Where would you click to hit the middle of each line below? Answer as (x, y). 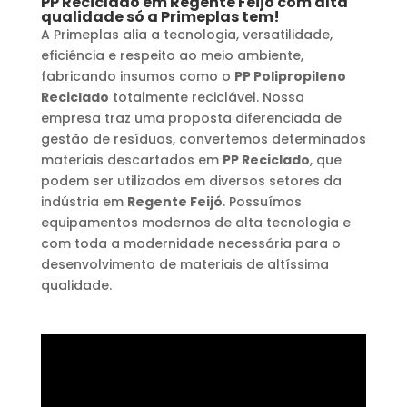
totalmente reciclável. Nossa (206, 98)
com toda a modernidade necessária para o (190, 244)
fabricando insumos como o (137, 77)
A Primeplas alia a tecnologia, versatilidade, (186, 35)
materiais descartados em (131, 160)
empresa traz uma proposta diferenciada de (191, 119)
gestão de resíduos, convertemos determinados (203, 139)
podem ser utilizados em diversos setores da (191, 181)
